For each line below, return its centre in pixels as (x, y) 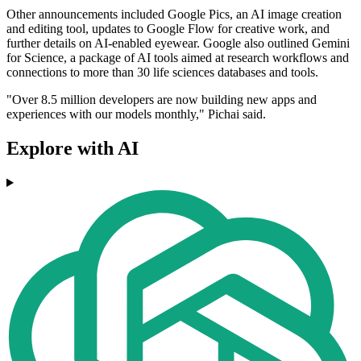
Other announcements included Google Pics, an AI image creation (174, 15)
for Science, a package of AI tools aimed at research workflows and (178, 58)
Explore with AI (73, 149)
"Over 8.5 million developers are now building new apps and (162, 100)
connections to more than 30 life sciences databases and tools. (162, 73)
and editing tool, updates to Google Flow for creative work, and (168, 29)
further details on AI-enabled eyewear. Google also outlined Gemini (178, 44)
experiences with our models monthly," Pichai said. (136, 114)
